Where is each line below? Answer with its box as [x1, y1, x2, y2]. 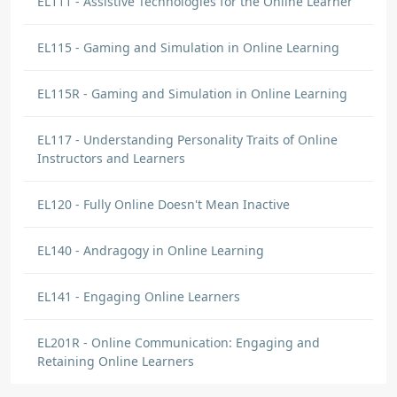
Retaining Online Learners [37, 353, 194, 370]
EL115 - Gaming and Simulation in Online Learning [37, 39, 339, 56]
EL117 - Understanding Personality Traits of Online [37, 131, 338, 148]
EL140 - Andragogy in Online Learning [37, 242, 264, 259]
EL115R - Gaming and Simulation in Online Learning [37, 85, 347, 102]
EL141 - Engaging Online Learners [37, 288, 240, 305]
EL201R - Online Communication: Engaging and [37, 334, 320, 351]
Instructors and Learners [37, 150, 185, 167]
